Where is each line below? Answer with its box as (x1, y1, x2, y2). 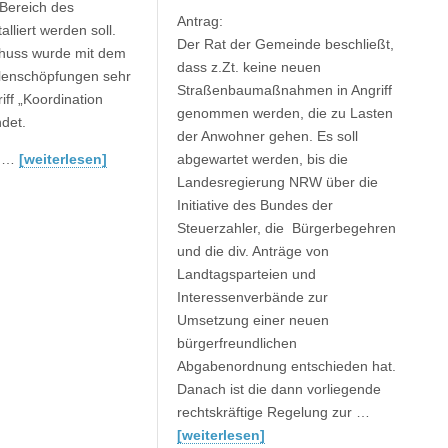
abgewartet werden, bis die (177, 150, 349, 167)
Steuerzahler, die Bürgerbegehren (177, 219, 397, 236)
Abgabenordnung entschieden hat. (177, 357, 397, 374)
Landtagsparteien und (177, 265, 317, 282)
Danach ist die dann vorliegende (177, 380, 382, 397)
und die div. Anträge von (177, 242, 330, 259)
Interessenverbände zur (177, 288, 329, 305)
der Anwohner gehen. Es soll (177, 127, 359, 144)
